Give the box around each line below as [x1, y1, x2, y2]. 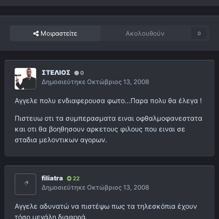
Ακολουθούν [126, 29, 165, 38]
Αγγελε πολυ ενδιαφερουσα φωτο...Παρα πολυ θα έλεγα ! [15, 96, 202, 105]
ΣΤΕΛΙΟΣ [42, 68, 70, 77]
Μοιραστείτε [39, 29, 77, 38]
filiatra [42, 174, 63, 182]
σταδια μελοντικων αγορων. [15, 135, 107, 144]
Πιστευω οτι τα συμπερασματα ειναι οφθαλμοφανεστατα [15, 114, 202, 123]
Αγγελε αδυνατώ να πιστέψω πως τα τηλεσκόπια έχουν [15, 202, 197, 211]
